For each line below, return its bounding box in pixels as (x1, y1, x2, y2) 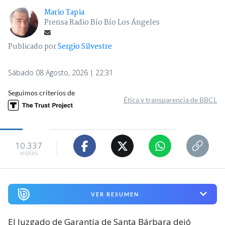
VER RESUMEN (90, 190, 139, 197)
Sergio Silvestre (58, 41, 112, 53)
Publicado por (8, 41, 58, 53)
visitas (20, 148, 38, 157)
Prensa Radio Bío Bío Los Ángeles (44, 17, 160, 29)
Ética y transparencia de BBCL (124, 95, 217, 104)
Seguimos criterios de (8, 88, 75, 97)
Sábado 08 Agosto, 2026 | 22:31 (8, 68, 113, 78)
